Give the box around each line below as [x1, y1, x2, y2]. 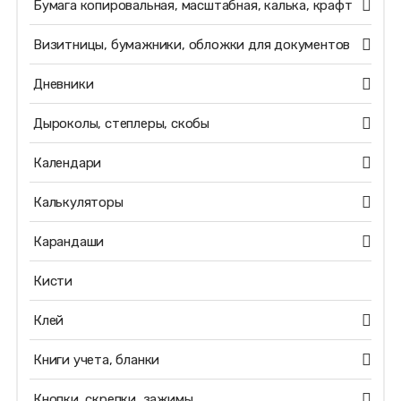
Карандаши [32, 234, 105, 250]
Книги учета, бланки [32, 352, 160, 368]
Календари [32, 155, 102, 171]
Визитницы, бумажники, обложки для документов [32, 37, 351, 53]
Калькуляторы [32, 194, 124, 210]
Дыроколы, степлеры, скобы [32, 115, 209, 132]
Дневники [32, 76, 94, 92]
